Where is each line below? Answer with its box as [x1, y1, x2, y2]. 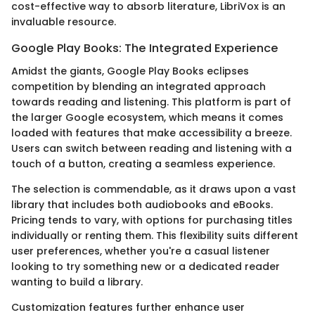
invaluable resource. [11, 15, 116, 30]
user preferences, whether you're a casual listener [11, 243, 270, 258]
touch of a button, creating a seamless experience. [11, 156, 275, 171]
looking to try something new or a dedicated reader [11, 259, 280, 274]
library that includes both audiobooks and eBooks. [11, 197, 273, 212]
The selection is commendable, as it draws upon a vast [11, 181, 296, 196]
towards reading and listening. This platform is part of [11, 94, 291, 109]
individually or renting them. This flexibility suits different [11, 228, 298, 243]
